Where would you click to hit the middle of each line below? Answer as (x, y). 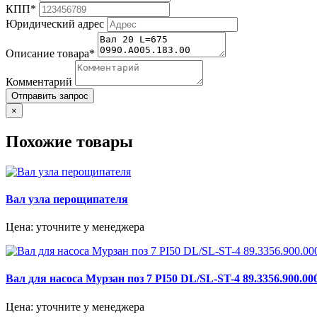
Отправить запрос (50, 96)
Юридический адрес (55, 23)
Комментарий (39, 81)
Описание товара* (50, 53)
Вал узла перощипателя (67, 199)
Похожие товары (69, 141)
